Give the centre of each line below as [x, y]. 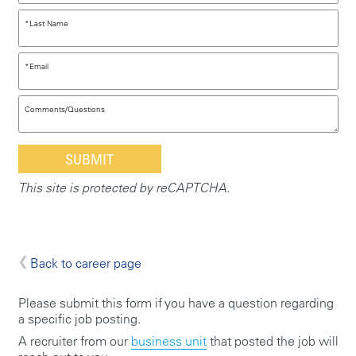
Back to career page [85, 263]
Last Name [49, 23]
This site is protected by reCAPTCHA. [124, 188]
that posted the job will [272, 341]
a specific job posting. [79, 319]
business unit [168, 341]
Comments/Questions [65, 109]
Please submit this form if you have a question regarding [176, 303]
